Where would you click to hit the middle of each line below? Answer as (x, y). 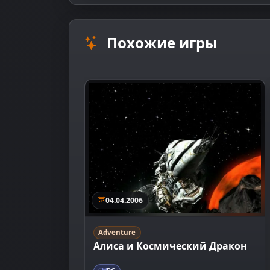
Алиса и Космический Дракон (170, 246)
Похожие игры (162, 42)
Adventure (117, 233)
